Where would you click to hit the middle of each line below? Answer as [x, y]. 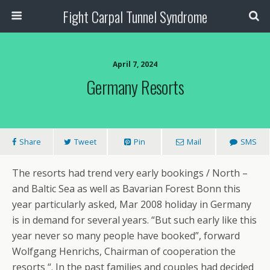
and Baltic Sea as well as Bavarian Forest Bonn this [126, 189]
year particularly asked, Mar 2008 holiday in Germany [132, 204]
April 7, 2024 [135, 64]
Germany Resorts [135, 87]
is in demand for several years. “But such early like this [134, 220]
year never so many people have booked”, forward [126, 236]
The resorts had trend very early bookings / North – [130, 173]
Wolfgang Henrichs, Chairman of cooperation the [124, 251]
